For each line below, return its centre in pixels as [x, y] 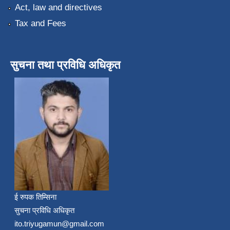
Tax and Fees [40, 24]
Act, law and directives [58, 8]
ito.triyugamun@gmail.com [59, 224]
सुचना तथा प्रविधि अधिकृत [65, 65]
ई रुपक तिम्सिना [35, 197]
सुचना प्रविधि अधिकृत [44, 210]
